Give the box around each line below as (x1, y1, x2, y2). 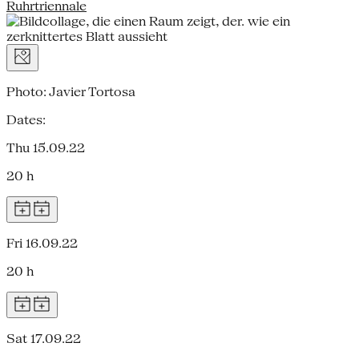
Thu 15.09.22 (6, 139, 85, 155)
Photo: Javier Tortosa (6, 83, 135, 99)
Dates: (6, 111, 46, 127)
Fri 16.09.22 (6, 235, 78, 251)
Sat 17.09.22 (6, 330, 81, 346)
